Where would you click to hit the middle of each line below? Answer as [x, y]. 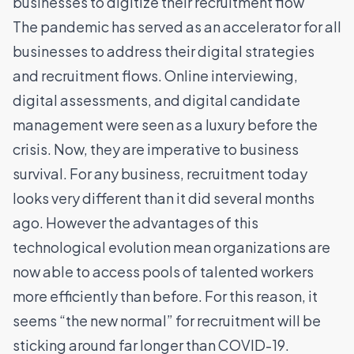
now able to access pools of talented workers [163, 272]
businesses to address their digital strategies [164, 51]
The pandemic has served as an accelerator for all [177, 27]
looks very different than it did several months [164, 198]
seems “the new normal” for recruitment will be [167, 321]
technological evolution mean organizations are [171, 247]
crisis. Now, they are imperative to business [156, 149]
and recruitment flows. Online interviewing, [155, 76]
